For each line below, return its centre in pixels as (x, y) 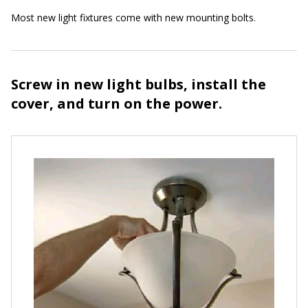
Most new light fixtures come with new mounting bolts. (133, 17)
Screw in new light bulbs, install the (139, 84)
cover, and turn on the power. (117, 103)
